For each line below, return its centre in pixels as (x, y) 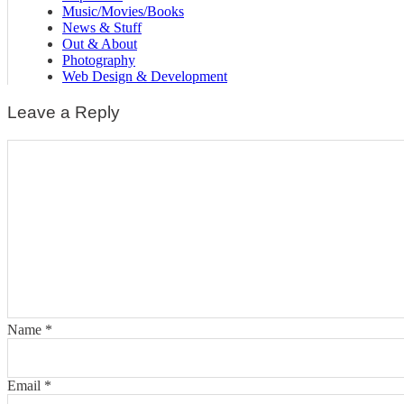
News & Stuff (102, 28)
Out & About (100, 44)
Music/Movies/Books (123, 12)
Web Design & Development (145, 77)
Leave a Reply (64, 113)
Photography (99, 60)
